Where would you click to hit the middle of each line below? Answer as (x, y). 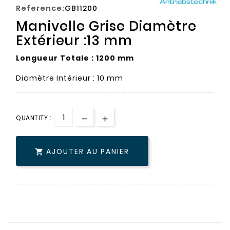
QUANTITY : (33, 118)
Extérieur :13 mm (74, 41)
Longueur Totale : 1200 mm (75, 58)
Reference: (40, 8)
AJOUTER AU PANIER (88, 151)
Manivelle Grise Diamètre (106, 26)
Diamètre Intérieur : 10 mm (70, 78)
